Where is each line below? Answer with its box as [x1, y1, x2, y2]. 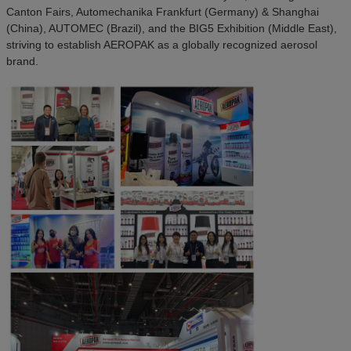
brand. [6, 55, 38, 68]
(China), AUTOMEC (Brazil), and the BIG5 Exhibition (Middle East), [6, 22, 337, 35]
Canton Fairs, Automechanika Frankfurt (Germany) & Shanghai [6, 5, 319, 19]
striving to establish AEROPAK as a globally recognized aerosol [6, 38, 317, 52]
